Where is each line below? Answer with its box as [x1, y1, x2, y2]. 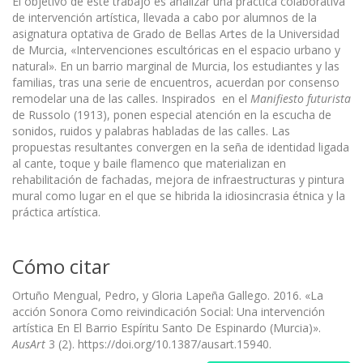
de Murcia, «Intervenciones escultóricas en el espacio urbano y [12, 41, 340, 58]
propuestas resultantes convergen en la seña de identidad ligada [12, 139, 349, 155]
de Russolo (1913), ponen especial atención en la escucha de [12, 106, 331, 122]
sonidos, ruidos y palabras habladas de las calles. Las [12, 122, 290, 139]
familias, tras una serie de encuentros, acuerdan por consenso [12, 74, 340, 90]
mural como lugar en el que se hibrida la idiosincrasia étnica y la [12, 187, 345, 203]
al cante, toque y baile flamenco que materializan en [12, 155, 286, 171]
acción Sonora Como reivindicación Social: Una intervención [12, 303, 325, 319]
